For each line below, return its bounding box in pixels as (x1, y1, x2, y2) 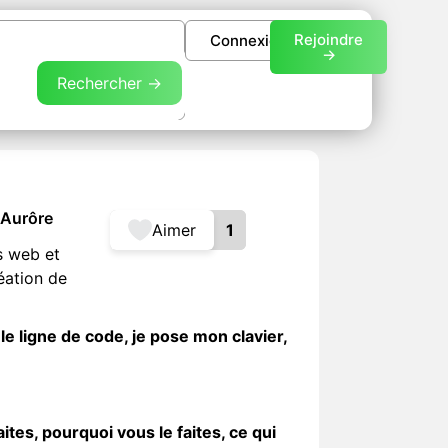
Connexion (209, 31, 287, 50)
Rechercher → (56, 73, 162, 93)
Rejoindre (294, 30, 364, 49)
